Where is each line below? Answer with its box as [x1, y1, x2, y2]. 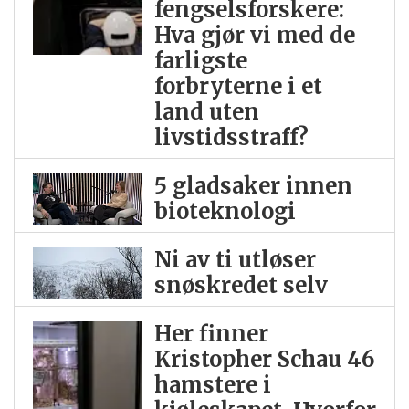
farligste [153, 47, 247, 74]
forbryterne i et [153, 72, 322, 100]
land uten [153, 98, 259, 125]
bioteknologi [153, 197, 296, 225]
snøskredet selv [153, 271, 328, 299]
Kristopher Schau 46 [153, 345, 374, 372]
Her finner [153, 320, 268, 347]
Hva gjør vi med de [153, 21, 355, 48]
